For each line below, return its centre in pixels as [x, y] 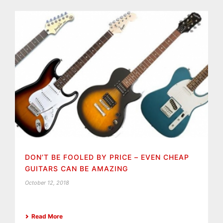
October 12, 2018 [47, 182]
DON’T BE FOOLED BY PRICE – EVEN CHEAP [107, 157]
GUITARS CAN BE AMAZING [76, 168]
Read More [47, 216]
